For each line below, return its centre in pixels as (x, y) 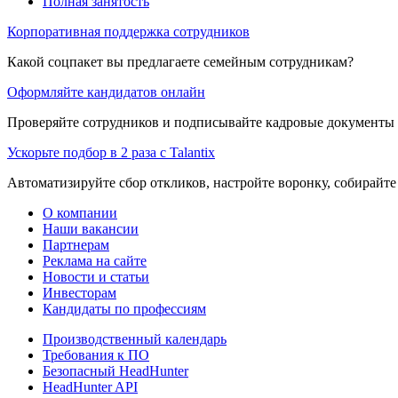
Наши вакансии (91, 228)
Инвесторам (80, 292)
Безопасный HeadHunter (115, 370)
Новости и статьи (96, 276)
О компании (80, 212)
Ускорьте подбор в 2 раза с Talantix (111, 152)
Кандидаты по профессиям (124, 308)
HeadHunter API (90, 386)
